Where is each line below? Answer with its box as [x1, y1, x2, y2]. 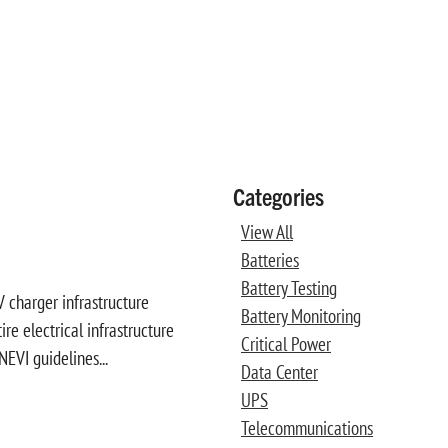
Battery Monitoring [240, 304, 361, 329]
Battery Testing [240, 276, 337, 301]
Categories [232, 181, 324, 212]
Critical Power [240, 332, 331, 357]
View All [240, 220, 293, 245]
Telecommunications [240, 416, 373, 441]
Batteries [240, 248, 299, 273]
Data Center [240, 360, 318, 385]
